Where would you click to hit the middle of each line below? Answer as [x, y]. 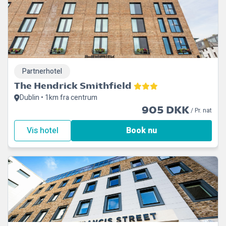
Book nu [142, 131]
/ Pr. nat [201, 110]
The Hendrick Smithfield [73, 86]
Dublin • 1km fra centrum [59, 98]
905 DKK [165, 110]
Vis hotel [43, 131]
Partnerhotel [42, 71]
